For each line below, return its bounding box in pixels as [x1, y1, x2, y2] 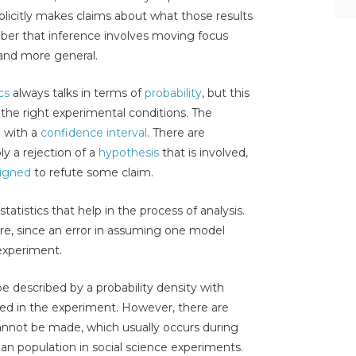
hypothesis [99, 145, 159, 161]
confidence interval [41, 126, 147, 141]
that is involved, [159, 145, 248, 161]
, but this [202, 86, 250, 101]
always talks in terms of [10, 86, 145, 101]
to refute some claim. [31, 165, 153, 180]
